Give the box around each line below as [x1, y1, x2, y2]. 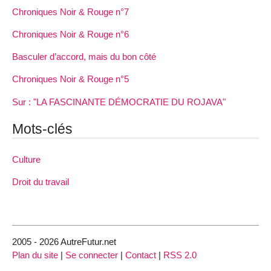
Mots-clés [12, 121, 73, 137]
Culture [12, 154, 41, 165]
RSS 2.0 [163, 249, 197, 260]
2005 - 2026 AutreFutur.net [12, 236, 116, 247]
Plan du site [12, 249, 58, 260]
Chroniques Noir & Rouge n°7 [12, 6, 129, 17]
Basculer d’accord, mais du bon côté [12, 51, 156, 62]
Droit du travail [12, 176, 69, 187]
